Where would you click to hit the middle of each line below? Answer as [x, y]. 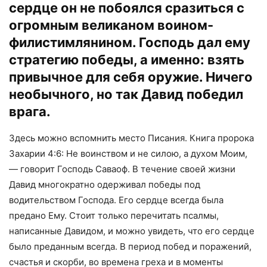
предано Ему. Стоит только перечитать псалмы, [114, 215]
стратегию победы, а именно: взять [127, 59]
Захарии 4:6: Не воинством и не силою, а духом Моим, [128, 153]
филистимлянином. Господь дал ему [130, 42]
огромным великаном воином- [111, 25]
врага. [30, 111]
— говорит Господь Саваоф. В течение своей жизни [122, 169]
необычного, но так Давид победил [126, 94]
